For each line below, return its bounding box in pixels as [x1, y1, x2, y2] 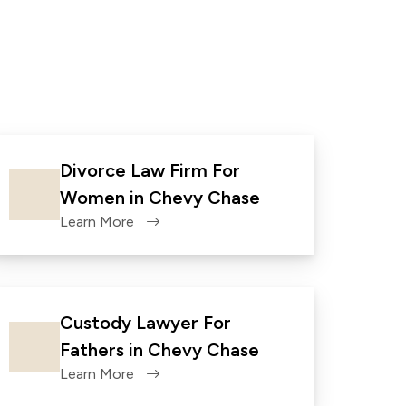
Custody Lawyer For [60, 312, 231, 333]
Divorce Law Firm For [60, 159, 240, 181]
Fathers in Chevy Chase [60, 339, 259, 361]
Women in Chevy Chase [60, 187, 260, 208]
